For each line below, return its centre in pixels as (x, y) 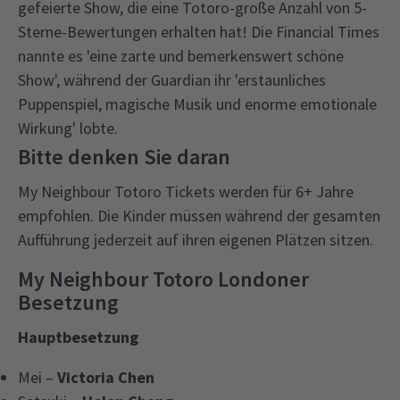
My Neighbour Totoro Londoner (163, 279)
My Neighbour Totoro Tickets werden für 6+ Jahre (186, 192)
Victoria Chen (106, 378)
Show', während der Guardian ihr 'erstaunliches (172, 80)
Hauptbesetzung (78, 337)
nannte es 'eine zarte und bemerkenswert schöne (181, 56)
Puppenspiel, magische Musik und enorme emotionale (197, 104)
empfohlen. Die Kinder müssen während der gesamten (199, 216)
